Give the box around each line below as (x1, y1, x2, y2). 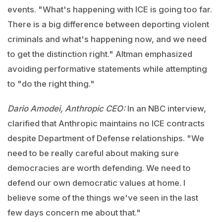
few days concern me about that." (7, 208, 141, 218)
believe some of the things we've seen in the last (7, 193, 198, 203)
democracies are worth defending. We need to (7, 163, 191, 173)
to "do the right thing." (7, 79, 95, 89)
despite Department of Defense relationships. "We (7, 133, 204, 143)
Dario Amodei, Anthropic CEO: (7, 104, 125, 113)
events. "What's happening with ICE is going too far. (7, 4, 212, 14)
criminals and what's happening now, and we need (7, 34, 207, 44)
